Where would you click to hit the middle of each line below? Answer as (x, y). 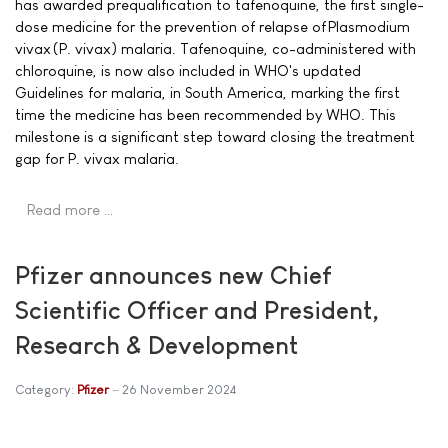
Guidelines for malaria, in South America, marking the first (207, 92)
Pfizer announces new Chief (173, 274)
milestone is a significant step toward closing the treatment (215, 136)
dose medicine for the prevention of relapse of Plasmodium (212, 26)
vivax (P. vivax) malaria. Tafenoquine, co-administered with (215, 48)
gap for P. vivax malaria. (97, 158)
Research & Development (156, 344)
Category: (46, 389)
